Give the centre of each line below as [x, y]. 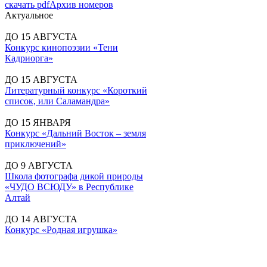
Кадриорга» [29, 58]
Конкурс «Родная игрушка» [61, 230]
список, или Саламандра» [57, 101]
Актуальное [29, 15]
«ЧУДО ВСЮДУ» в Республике [69, 187]
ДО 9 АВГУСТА [39, 165]
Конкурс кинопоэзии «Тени [61, 47]
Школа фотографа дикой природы [74, 176]
